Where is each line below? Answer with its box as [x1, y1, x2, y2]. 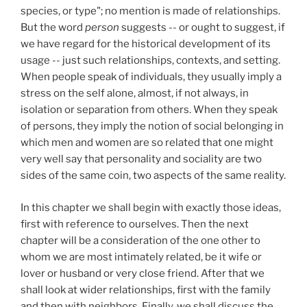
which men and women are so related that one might [21, 136, 273, 149]
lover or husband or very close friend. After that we [21, 267, 265, 280]
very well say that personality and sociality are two [21, 153, 262, 166]
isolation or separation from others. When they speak [21, 103, 278, 116]
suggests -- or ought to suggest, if [121, 21, 285, 34]
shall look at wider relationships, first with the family [21, 283, 271, 296]
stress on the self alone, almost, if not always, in [21, 87, 249, 100]
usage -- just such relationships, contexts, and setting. [21, 54, 280, 67]
